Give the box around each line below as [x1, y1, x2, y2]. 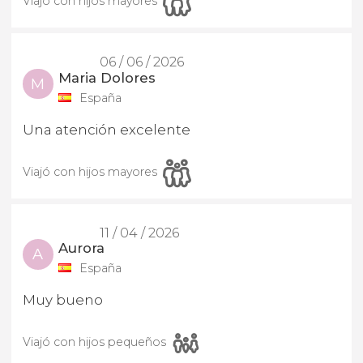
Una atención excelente [23, 121, 190, 138]
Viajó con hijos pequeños [23, 335, 166, 350]
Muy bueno [23, 292, 103, 308]
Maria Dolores [58, 69, 156, 86]
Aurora [58, 240, 105, 256]
